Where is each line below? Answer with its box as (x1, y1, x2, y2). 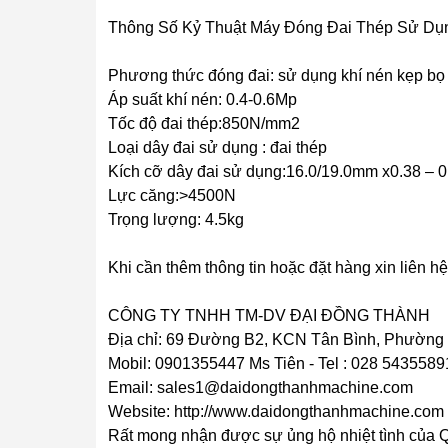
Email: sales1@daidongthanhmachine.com (108, 379, 413, 396)
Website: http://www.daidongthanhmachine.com (108, 403, 444, 420)
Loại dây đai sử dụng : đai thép (108, 139, 327, 156)
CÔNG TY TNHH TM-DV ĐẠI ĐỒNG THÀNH (108, 307, 430, 324)
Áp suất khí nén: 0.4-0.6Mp (108, 91, 297, 108)
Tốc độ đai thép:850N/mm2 (108, 115, 300, 132)
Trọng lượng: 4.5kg (108, 211, 244, 228)
